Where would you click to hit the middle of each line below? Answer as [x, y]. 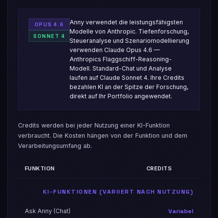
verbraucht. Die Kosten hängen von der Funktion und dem [103, 135]
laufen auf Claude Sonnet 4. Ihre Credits [127, 78]
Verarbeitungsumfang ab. [55, 145]
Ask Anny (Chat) [48, 211]
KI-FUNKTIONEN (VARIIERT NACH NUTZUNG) [118, 191]
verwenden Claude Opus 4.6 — [115, 50]
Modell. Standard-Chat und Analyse [121, 69]
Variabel [181, 211]
